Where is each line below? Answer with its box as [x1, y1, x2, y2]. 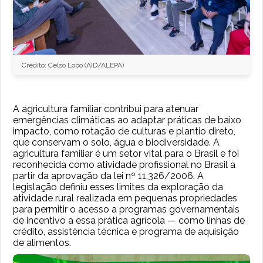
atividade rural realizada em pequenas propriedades [13, 193, 238, 204]
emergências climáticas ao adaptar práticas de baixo [13, 114, 242, 126]
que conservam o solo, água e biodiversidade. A [13, 137, 220, 149]
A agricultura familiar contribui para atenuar [13, 103, 199, 115]
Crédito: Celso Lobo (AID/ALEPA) [22, 61, 124, 70]
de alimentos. [13, 237, 72, 249]
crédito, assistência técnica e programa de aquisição [13, 226, 240, 238]
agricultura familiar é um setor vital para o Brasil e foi [13, 148, 240, 160]
